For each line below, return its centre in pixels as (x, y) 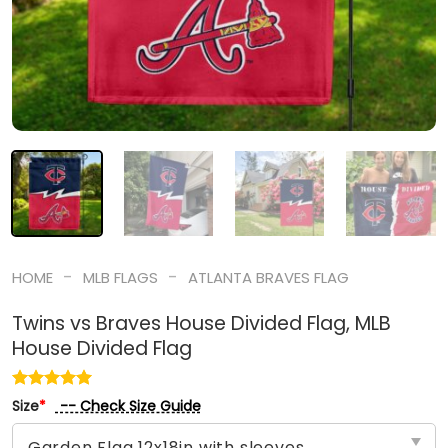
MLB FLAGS (120, 277)
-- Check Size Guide (128, 406)
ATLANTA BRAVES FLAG (269, 277)
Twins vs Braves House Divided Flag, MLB (201, 324)
